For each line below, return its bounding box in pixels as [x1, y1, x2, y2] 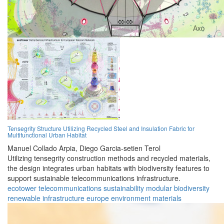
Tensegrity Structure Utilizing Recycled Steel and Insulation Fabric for [7, 124, 194, 133]
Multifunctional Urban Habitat [7, 130, 86, 139]
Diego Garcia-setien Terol [79, 143, 160, 153]
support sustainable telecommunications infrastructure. [7, 173, 180, 183]
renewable [7, 193, 40, 203]
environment [111, 193, 150, 203]
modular [146, 183, 172, 193]
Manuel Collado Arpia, [7, 143, 77, 153]
